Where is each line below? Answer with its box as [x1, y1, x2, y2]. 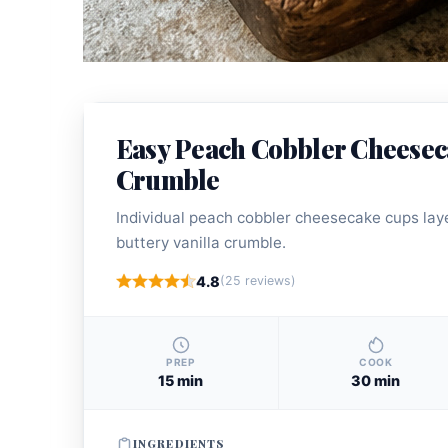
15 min [158, 371, 204, 389]
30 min [351, 371, 401, 389]
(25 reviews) [220, 273, 296, 289]
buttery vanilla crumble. [116, 232, 286, 252]
